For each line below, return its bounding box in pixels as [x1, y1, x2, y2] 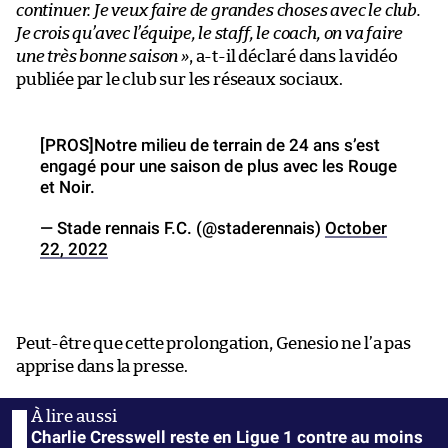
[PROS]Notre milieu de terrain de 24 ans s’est [40, 134, 380, 155]
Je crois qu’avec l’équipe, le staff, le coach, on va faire [16, 24, 403, 42]
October [325, 217, 387, 238]
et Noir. [40, 176, 95, 197]
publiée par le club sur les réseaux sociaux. [16, 70, 344, 88]
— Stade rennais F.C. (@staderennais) [40, 217, 325, 238]
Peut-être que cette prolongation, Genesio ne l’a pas [16, 334, 411, 352]
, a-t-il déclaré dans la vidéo [188, 47, 398, 65]
